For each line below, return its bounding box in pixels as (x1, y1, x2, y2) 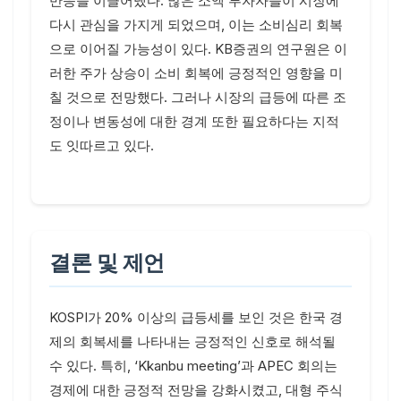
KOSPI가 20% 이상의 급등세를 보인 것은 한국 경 (49, 309, 343, 326)
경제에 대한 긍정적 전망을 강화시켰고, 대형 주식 (49, 381, 343, 398)
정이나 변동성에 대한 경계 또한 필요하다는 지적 (49, 113, 339, 130)
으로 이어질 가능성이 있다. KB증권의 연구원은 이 (49, 40, 347, 57)
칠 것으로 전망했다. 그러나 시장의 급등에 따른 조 (49, 89, 346, 106)
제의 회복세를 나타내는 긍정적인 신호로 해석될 (49, 333, 336, 350)
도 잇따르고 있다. (49, 137, 154, 154)
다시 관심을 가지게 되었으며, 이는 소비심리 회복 (49, 16, 343, 33)
